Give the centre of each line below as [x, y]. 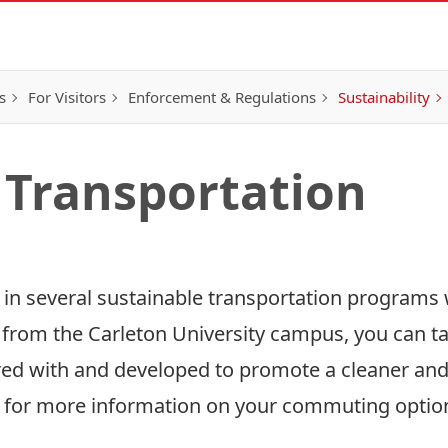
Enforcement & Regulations [222, 97]
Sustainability [384, 97]
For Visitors [67, 97]
